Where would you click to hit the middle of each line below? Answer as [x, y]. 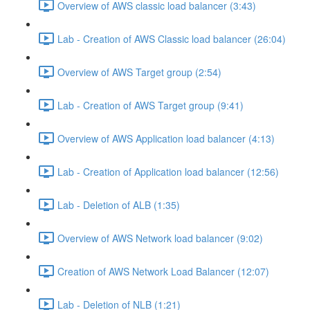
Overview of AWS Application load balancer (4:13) [166, 138]
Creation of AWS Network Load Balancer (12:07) [163, 271]
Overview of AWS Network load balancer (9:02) [160, 238]
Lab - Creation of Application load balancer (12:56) [168, 171]
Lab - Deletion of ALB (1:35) [119, 204]
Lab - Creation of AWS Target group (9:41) [151, 105]
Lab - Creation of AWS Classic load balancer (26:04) [172, 38]
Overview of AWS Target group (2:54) [139, 72]
